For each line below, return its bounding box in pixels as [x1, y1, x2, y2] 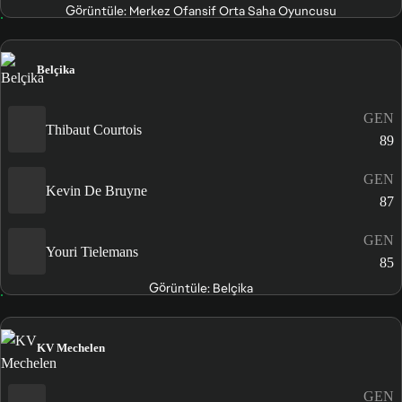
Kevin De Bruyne [46, 182, 147, 198]
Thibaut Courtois [46, 121, 142, 137]
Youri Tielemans [46, 243, 138, 259]
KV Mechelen [37, 340, 105, 354]
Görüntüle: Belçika [148, 280, 253, 297]
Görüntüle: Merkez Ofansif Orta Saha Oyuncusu [65, 3, 336, 20]
